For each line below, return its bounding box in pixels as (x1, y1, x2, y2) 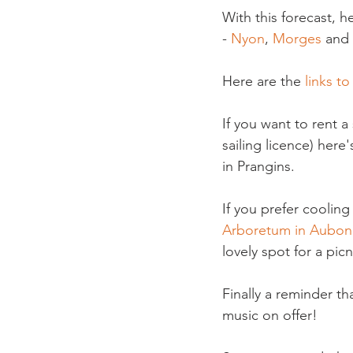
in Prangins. (222, 158, 295, 175)
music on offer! (222, 307, 318, 324)
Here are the (222, 72, 305, 90)
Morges (273, 30, 325, 47)
